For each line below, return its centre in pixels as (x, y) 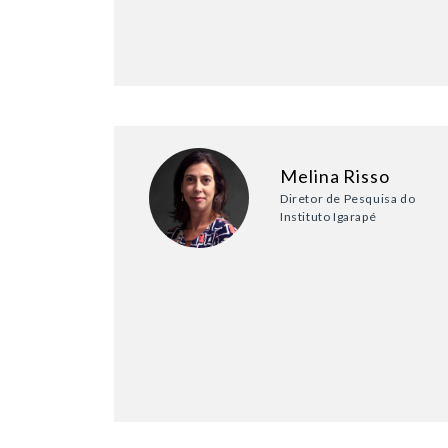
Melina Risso (335, 176)
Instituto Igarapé (328, 217)
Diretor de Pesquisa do (348, 199)
